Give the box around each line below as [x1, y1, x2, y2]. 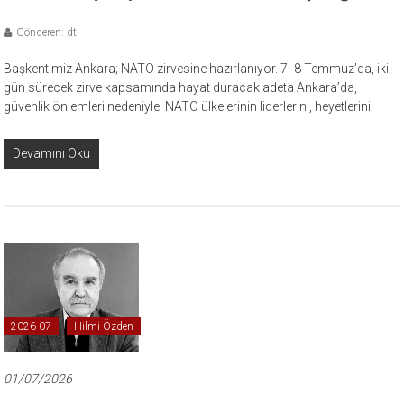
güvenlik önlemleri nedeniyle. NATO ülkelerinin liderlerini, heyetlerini [4, 98, 372, 114]
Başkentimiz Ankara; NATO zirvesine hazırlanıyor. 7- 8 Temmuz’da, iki [4, 60, 390, 76]
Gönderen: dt [16, 25, 78, 39]
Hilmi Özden [74, 319, 134, 333]
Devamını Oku [13, 145, 91, 161]
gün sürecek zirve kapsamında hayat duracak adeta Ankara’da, [4, 79, 358, 95]
